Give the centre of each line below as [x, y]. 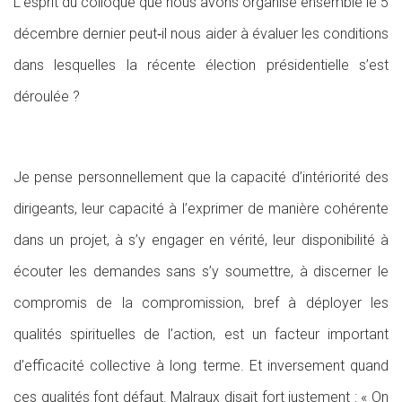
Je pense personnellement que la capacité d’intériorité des [201, 177]
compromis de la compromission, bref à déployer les [201, 303]
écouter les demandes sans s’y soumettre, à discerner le [201, 271]
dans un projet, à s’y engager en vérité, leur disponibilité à [201, 240]
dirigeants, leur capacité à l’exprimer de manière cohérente [201, 209]
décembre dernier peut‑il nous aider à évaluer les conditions [201, 34]
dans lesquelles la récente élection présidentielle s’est [201, 65]
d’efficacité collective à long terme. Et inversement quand [201, 366]
